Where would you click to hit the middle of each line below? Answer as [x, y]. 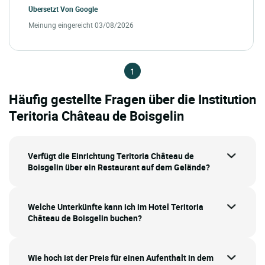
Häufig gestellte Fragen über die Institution [132, 99]
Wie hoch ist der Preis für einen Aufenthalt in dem [121, 257]
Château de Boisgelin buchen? [85, 218]
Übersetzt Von [52, 9]
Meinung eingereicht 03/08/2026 [81, 25]
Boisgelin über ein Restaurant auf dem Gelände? [119, 167]
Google [86, 9]
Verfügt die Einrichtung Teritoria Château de [111, 156]
